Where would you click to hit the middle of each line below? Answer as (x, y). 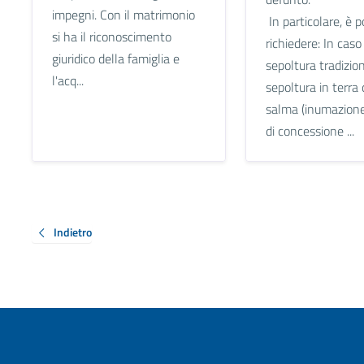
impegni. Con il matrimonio (123, 14)
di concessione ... (310, 130)
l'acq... (67, 80)
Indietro (72, 232)
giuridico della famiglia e (115, 58)
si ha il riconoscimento (111, 36)
